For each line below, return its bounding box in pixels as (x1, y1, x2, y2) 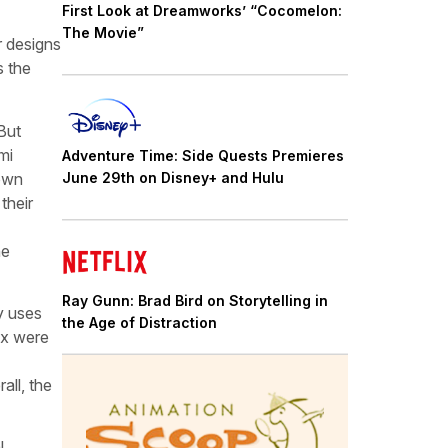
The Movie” (62, 24, 144, 42)
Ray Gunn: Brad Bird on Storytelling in (62, 291, 328, 309)
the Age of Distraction (62, 313, 217, 331)
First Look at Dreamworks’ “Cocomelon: (62, 2, 342, 20)
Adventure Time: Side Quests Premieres (62, 146, 344, 164)
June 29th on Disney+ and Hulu (62, 168, 284, 186)
